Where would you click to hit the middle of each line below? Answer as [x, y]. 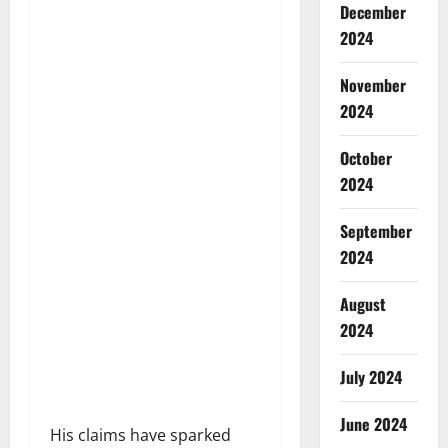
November [372, 84]
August [362, 303]
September [375, 230]
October [365, 157]
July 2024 [370, 376]
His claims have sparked [140, 434]
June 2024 [373, 423]
